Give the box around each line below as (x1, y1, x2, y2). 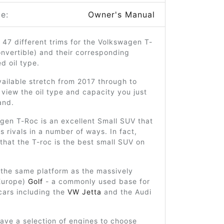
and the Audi (101, 187, 151, 196)
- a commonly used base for (42, 177, 150, 185)
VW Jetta (67, 187, 101, 196)
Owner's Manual (87, 9, 155, 19)
